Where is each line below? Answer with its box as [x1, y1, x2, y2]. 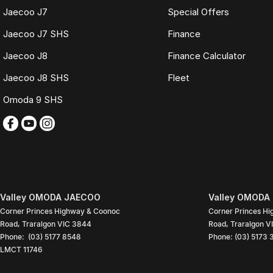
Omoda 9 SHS [3, 93, 63, 105]
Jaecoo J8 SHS [3, 71, 69, 83]
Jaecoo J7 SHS [3, 27, 69, 40]
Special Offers [167, 5, 229, 18]
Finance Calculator [167, 49, 246, 62]
